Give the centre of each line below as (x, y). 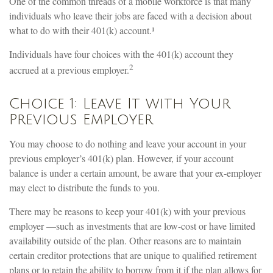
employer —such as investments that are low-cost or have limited (132, 226)
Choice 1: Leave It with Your (120, 104)
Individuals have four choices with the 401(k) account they (121, 54)
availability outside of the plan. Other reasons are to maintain (125, 241)
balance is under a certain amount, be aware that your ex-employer (135, 173)
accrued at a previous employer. (69, 70)
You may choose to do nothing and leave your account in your (128, 144)
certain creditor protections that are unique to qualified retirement (133, 255)
